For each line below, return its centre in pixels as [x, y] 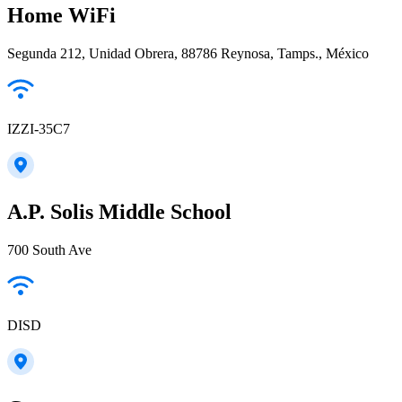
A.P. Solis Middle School [119, 212]
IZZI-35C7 [39, 129]
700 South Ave [49, 250]
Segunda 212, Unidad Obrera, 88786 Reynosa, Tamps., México [188, 54]
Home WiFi [61, 16]
